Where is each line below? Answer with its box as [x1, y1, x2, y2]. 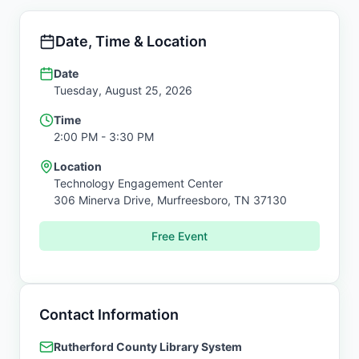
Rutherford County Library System [54, 340, 242, 353]
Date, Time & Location [55, 33, 207, 50]
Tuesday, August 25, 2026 [54, 83, 192, 97]
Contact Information [39, 306, 179, 323]
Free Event [151, 229, 208, 243]
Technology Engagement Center [54, 176, 223, 190]
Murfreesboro [157, 193, 228, 207]
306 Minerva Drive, [54, 193, 157, 207]
